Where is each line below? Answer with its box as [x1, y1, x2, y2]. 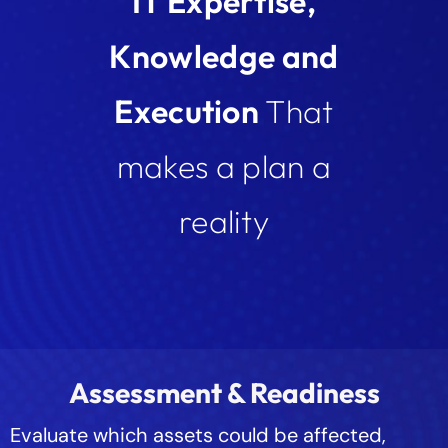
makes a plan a [116, 146, 332, 186]
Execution [114, 91, 266, 131]
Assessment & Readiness [68, 375, 380, 410]
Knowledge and [109, 36, 339, 76]
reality [178, 201, 270, 241]
